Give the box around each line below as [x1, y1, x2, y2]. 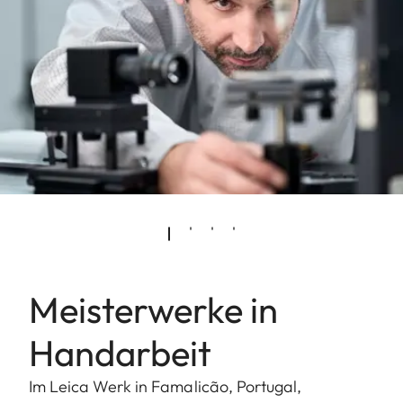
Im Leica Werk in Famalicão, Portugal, [29, 375, 301, 397]
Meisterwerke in [29, 286, 278, 332]
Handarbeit [29, 329, 211, 375]
